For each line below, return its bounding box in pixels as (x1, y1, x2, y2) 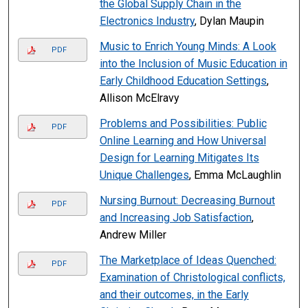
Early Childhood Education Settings (99, 74, 267, 88)
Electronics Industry (99, 14, 195, 28)
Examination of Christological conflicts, (99, 271, 285, 285)
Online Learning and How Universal (99, 134, 266, 148)
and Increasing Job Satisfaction (99, 211, 252, 225)
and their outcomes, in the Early (99, 288, 249, 302)
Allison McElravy (99, 91, 179, 105)
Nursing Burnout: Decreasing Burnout (99, 194, 275, 208)
